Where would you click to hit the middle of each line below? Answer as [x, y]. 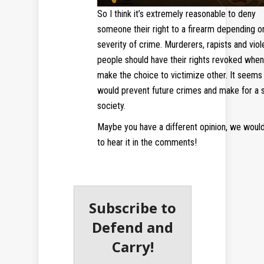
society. [111, 106]
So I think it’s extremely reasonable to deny [176, 14]
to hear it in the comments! [147, 143]
